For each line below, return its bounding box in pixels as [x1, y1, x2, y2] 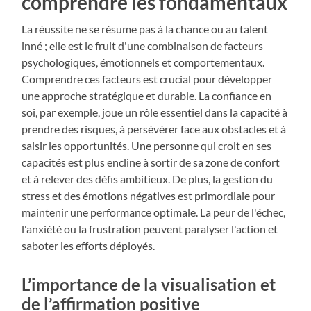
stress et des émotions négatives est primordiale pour [22, 189, 276, 203]
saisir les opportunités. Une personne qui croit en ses [22, 139, 272, 153]
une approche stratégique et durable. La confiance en [22, 89, 272, 103]
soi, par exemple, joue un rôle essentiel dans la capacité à [22, 106, 288, 119]
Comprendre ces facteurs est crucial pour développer [22, 72, 273, 86]
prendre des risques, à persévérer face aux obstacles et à [22, 122, 287, 136]
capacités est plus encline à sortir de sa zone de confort [22, 155, 280, 169]
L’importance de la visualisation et [22, 274, 276, 295]
